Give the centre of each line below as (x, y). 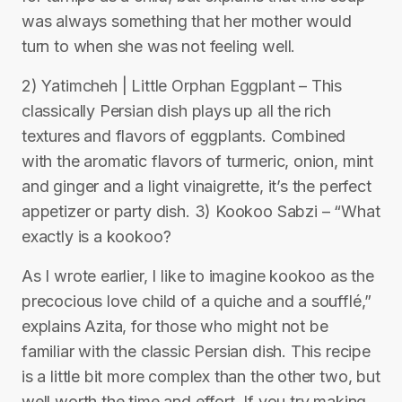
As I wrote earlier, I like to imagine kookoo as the (198, 276)
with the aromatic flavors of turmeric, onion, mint (198, 161)
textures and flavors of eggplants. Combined (184, 136)
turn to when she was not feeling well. (159, 46)
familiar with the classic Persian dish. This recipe (196, 351)
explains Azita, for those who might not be (175, 326)
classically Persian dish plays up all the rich (176, 111)
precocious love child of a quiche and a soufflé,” (197, 301)
